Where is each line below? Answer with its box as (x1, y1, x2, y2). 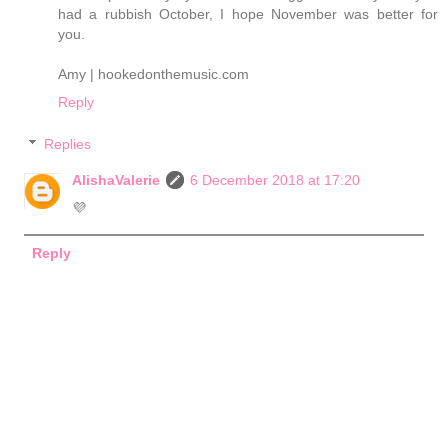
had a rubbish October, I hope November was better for (58, 6, 438, 23)
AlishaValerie (72, 171, 161, 188)
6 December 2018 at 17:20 (190, 171, 361, 188)
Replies (44, 135, 92, 152)
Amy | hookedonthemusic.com (58, 66, 249, 83)
